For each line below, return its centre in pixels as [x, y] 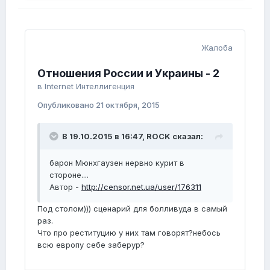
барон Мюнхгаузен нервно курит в [117, 163]
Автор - [65, 187]
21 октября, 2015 [128, 105]
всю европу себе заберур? [91, 245]
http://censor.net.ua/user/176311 [141, 187]
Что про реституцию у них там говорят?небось [129, 233]
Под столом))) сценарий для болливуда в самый [132, 209]
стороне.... [69, 175]
